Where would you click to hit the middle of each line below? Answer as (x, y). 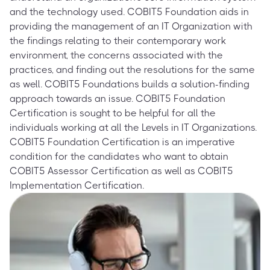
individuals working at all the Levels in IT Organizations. (133, 127)
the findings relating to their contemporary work (118, 40)
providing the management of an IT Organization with (131, 26)
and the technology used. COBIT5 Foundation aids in (129, 11)
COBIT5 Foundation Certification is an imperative (122, 142)
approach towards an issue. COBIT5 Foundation (118, 98)
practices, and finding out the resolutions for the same (132, 69)
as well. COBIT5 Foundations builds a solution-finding (130, 84)
